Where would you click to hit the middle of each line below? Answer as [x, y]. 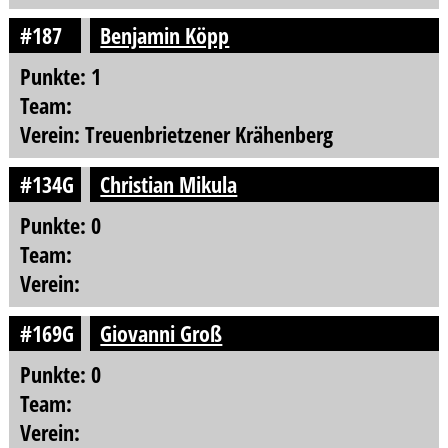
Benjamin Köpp [165, 36]
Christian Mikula [169, 185]
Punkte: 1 [60, 77]
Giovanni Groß [161, 334]
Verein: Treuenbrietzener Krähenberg [176, 135]
